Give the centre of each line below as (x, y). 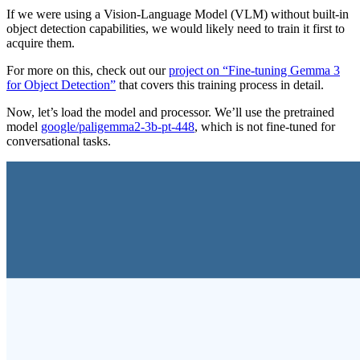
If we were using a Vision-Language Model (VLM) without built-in (178, 14)
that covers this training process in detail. (220, 84)
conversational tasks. (59, 141)
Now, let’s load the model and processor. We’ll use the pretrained (170, 112)
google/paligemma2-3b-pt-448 (118, 126)
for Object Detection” (61, 84)
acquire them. (41, 43)
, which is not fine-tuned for (265, 126)
